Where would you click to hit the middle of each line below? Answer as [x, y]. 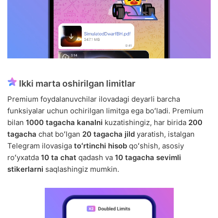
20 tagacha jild [109, 134]
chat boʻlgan [59, 134]
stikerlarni [25, 169]
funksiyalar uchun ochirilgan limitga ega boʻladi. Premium [105, 111]
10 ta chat [59, 158]
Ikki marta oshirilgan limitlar [76, 84]
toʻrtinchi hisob [100, 146]
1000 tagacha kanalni [64, 123]
